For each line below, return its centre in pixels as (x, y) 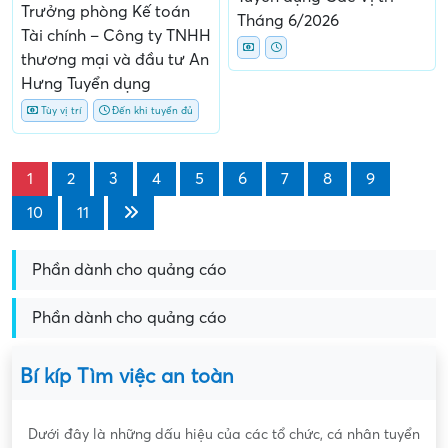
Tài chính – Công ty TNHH (116, 36)
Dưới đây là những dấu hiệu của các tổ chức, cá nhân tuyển (224, 435)
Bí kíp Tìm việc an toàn (127, 377)
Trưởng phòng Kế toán (105, 12)
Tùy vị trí (60, 111)
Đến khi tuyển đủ (151, 111)
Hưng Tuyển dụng (86, 84)
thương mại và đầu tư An (115, 60)
